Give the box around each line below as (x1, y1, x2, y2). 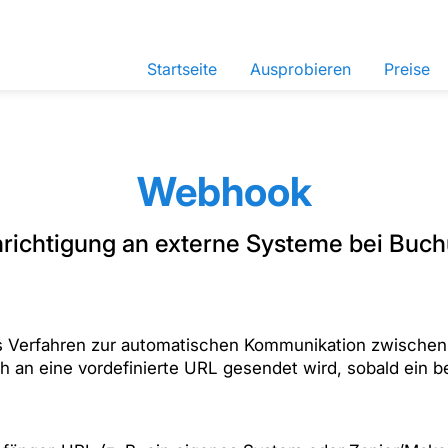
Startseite (147, 59, 217, 80)
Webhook (136, 167, 312, 216)
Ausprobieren (250, 59, 351, 80)
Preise (384, 59, 430, 80)
